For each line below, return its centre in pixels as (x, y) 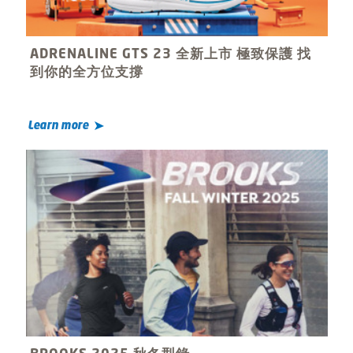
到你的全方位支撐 (86, 73)
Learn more (58, 126)
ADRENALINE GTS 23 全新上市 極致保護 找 (170, 55)
